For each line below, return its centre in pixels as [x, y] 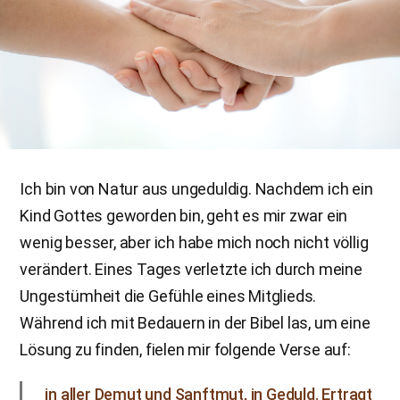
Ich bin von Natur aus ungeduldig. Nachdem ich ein [196, 188]
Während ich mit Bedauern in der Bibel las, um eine [195, 322]
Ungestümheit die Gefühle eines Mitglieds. [168, 296]
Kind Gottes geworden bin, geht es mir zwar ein [184, 215]
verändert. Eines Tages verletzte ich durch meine [191, 269]
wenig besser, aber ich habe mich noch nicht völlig [194, 242]
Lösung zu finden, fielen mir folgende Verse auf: [185, 349]
